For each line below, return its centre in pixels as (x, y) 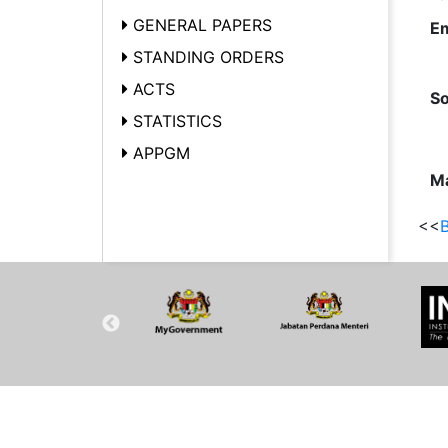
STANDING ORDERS (208, 57)
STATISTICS (177, 121)
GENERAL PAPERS (202, 25)
